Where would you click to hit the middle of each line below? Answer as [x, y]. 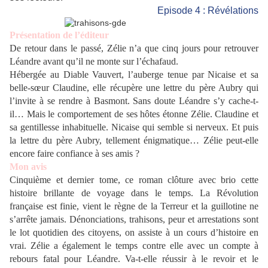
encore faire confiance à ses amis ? [74, 154]
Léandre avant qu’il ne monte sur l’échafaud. [94, 62]
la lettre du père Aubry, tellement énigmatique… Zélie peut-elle [134, 141]
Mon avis [28, 167]
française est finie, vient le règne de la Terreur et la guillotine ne [134, 206]
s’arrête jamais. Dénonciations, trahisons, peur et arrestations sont [134, 220]
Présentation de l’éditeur [59, 35]
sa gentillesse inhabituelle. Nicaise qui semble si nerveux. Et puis [134, 127]
